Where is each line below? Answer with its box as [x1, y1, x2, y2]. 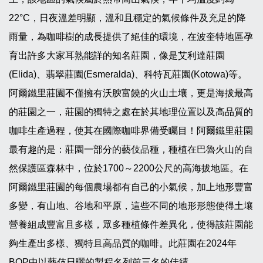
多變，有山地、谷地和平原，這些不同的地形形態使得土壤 [9, 201, 253, 211]
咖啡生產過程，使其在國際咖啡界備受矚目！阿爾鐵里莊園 [9, 126, 253, 136]
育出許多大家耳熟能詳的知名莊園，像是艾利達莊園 [9, 50, 225, 60]
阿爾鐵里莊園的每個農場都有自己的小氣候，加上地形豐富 [9, 182, 253, 192]
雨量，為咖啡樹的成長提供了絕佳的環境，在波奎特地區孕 [9, 32, 253, 42]
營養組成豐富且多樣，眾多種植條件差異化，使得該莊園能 [9, 220, 253, 230]
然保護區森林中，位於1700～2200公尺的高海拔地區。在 [9, 163, 248, 173]
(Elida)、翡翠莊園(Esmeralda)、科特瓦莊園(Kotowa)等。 [9, 69, 247, 79]
